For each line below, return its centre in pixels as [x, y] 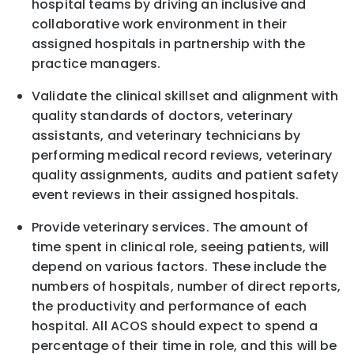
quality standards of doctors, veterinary [162, 116]
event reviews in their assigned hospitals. [166, 195]
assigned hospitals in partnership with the [169, 44]
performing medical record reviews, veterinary [182, 156]
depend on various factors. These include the [179, 267]
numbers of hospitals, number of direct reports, [186, 287]
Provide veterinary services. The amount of [170, 228]
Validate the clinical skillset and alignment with [185, 96]
